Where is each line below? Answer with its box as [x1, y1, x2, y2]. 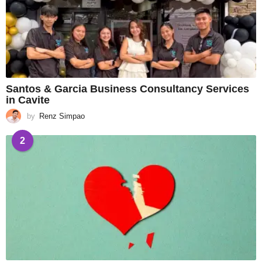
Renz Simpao [39, 111, 85, 120]
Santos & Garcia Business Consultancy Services [6, 83, 249, 95]
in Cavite [6, 94, 50, 106]
